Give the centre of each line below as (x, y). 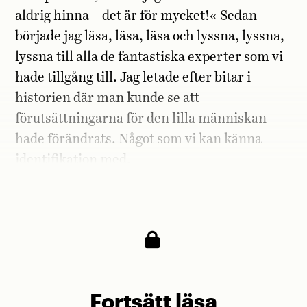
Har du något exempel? (83, 191)
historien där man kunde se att (108, 98)
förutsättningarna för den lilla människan (141, 119)
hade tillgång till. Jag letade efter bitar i (133, 77)
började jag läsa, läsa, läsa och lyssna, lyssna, (150, 36)
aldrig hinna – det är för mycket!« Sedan (136, 16)
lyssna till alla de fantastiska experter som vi (149, 57)
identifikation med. (73, 160)
